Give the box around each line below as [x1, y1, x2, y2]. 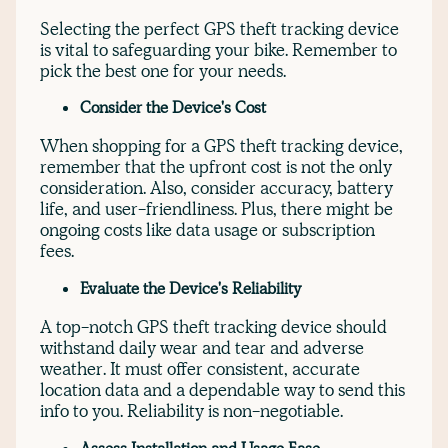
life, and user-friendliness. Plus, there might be [40, 197, 393, 221]
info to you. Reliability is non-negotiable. [40, 398, 343, 422]
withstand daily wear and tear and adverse [40, 335, 364, 359]
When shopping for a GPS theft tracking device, [40, 134, 403, 158]
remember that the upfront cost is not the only [40, 155, 392, 179]
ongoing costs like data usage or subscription [40, 218, 375, 242]
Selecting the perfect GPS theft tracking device [40, 16, 399, 40]
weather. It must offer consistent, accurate [40, 356, 360, 380]
